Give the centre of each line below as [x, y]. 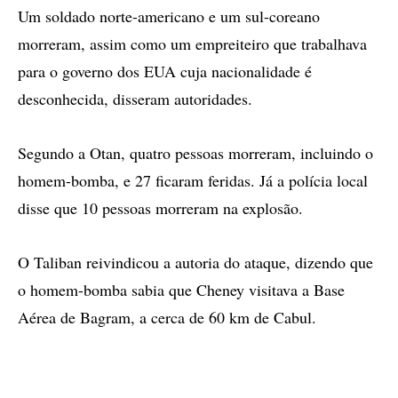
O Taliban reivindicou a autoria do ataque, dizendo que [195, 262]
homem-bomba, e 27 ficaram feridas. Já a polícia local [193, 180]
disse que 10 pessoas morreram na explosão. [160, 208]
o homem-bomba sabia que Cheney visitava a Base [181, 290]
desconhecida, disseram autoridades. [135, 99]
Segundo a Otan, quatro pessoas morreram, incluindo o [195, 153]
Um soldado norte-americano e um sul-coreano [169, 16]
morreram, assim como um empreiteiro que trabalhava [192, 44]
